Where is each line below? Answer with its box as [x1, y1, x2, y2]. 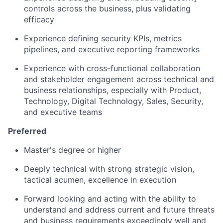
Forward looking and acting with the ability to [24, 194, 196, 204]
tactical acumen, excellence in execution [24, 175, 176, 185]
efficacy [24, 14, 54, 25]
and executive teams [24, 107, 102, 117]
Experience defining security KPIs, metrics [24, 33, 182, 44]
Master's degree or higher [24, 145, 121, 155]
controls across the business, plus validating [24, 3, 191, 14]
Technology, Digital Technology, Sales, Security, [24, 96, 203, 107]
